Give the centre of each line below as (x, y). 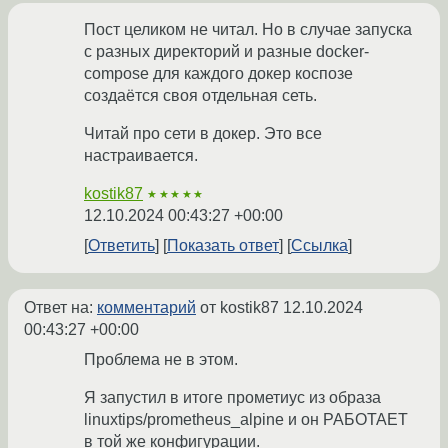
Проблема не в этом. (161, 360)
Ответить (121, 246)
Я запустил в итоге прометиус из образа (232, 398)
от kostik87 (239, 308)
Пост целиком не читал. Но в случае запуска (248, 30)
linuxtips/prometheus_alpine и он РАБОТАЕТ (246, 420)
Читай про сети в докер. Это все (203, 134)
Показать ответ (223, 246)
